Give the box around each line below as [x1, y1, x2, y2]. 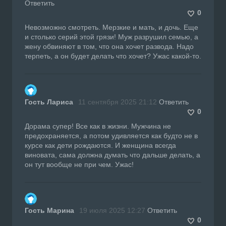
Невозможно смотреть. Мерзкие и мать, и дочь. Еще [25, 23, 198, 31]
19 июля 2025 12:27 [79, 206, 145, 214]
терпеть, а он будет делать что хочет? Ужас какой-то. [25, 51, 201, 60]
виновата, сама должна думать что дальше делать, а [25, 150, 200, 159]
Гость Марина [25, 206, 74, 214]
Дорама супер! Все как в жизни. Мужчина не [25, 122, 171, 130]
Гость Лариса [25, 97, 73, 106]
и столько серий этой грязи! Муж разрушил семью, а [25, 32, 198, 41]
